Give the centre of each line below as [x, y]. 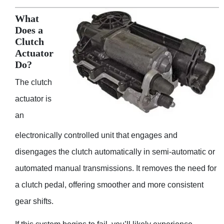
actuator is [33, 98]
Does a [29, 30]
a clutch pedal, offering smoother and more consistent [109, 185]
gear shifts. [34, 201]
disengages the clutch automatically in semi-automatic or [115, 152]
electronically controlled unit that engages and [96, 135]
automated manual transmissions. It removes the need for [116, 168]
